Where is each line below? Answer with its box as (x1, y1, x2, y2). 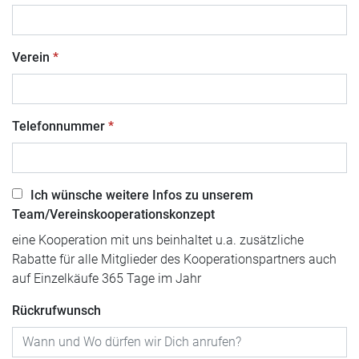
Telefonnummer (12, 119, 105, 134)
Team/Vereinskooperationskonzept (12, 207, 215, 222)
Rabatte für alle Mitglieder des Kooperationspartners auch (12, 252, 337, 267)
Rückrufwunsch (12, 303, 101, 318)
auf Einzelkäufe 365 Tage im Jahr (12, 271, 201, 286)
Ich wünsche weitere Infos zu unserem (30, 188, 253, 203)
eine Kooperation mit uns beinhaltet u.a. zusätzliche (12, 232, 304, 248)
